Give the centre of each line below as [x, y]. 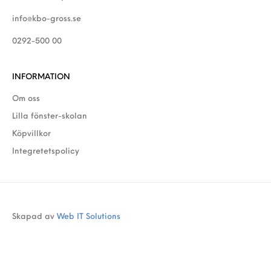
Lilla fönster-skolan [50, 117]
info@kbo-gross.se [47, 19]
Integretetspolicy [46, 152]
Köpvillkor [31, 134]
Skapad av [34, 217]
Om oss [26, 99]
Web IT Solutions [89, 217]
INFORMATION [41, 77]
